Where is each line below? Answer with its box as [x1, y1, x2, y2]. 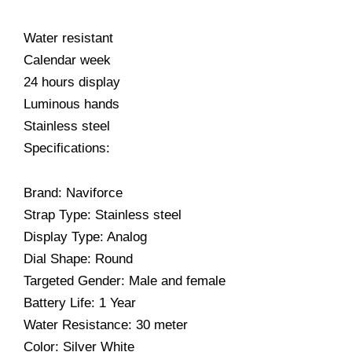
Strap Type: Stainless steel [24, 207, 181, 223]
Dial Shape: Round [24, 251, 133, 267]
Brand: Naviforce [24, 185, 123, 201]
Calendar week [24, 52, 111, 68]
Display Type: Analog [24, 229, 147, 245]
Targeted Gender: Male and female [24, 273, 225, 289]
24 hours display [24, 74, 120, 90]
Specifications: [24, 140, 110, 156]
